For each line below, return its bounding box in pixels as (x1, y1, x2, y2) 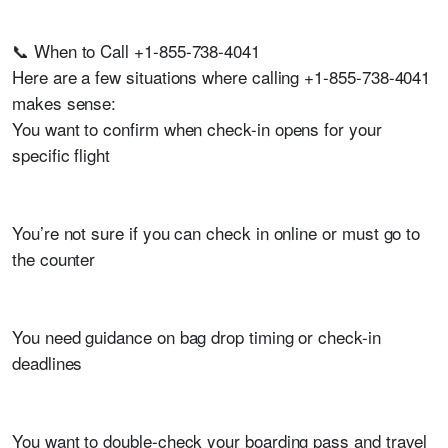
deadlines (12, 350, 83, 375)
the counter (12, 246, 96, 271)
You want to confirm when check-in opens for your (12, 116, 382, 141)
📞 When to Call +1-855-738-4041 (12, 38, 260, 63)
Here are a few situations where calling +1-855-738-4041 (12, 64, 431, 89)
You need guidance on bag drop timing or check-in (12, 324, 381, 349)
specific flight (12, 142, 110, 167)
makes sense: (12, 90, 117, 115)
